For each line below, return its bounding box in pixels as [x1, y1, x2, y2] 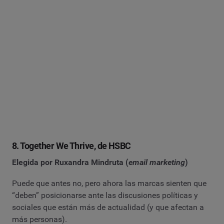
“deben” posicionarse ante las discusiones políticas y [12, 190, 198, 200]
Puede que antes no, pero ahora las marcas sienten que [12, 178, 206, 188]
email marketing [128, 157, 185, 167]
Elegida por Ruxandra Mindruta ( [12, 157, 128, 167]
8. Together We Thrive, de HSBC [12, 140, 131, 151]
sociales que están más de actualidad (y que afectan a [12, 202, 204, 212]
